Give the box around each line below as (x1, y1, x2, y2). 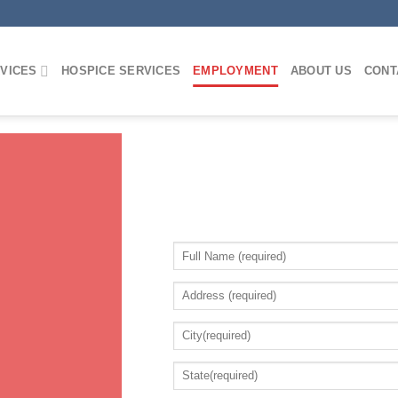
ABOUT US (290, 64, 352, 77)
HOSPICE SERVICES (61, 64, 181, 77)
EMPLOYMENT (193, 64, 278, 77)
